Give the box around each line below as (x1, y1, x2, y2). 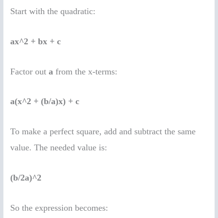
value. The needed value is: (10, 143, 108, 153)
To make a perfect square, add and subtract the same (10, 127, 196, 137)
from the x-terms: (53, 66, 118, 76)
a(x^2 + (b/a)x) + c (10, 96, 80, 107)
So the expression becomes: (10, 202, 109, 213)
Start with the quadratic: (10, 6, 96, 16)
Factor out (10, 66, 49, 76)
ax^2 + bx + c (10, 36, 61, 46)
